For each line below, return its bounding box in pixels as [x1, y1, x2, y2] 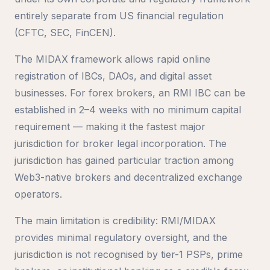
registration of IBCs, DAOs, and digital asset [14, 69, 212, 82]
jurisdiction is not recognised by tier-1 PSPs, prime [14, 248, 243, 260]
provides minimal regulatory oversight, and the [14, 231, 227, 243]
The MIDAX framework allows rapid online [14, 52, 210, 65]
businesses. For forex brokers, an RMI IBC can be [14, 86, 245, 99]
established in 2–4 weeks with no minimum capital [14, 103, 241, 116]
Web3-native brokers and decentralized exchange [14, 171, 242, 183]
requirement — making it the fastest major [14, 120, 206, 133]
